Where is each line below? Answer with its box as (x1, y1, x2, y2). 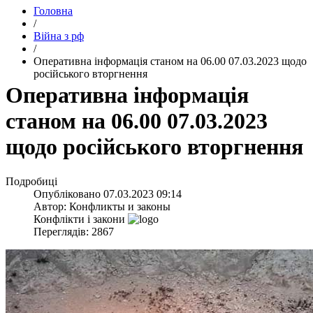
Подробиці (6, 175, 57, 187)
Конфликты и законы (69, 200, 170, 212)
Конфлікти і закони (34, 212, 125, 225)
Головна (34, 5, 73, 17)
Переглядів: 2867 (34, 225, 114, 238)
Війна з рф (34, 30, 84, 42)
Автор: (34, 200, 69, 212)
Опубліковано (34, 187, 103, 200)
